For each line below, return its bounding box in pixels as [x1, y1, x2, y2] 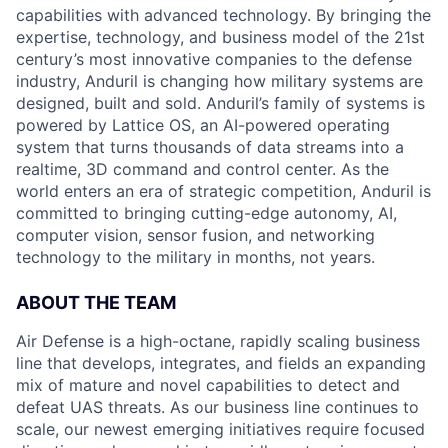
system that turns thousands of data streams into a [16, 137, 404, 157]
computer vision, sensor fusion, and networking [16, 225, 375, 245]
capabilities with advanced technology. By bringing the [16, 5, 431, 25]
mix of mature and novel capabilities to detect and [16, 375, 400, 395]
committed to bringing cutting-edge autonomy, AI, [16, 203, 397, 223]
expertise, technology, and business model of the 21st [16, 27, 425, 47]
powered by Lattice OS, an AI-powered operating [16, 115, 390, 135]
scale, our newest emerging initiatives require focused [16, 419, 425, 439]
